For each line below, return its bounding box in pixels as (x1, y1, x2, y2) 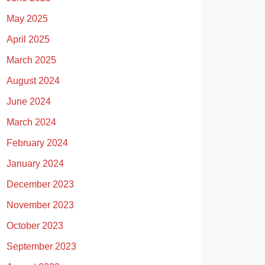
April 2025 (7, 34, 50, 44)
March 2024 (7, 117, 56, 127)
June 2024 (7, 96, 51, 106)
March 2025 (7, 55, 56, 65)
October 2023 (7, 221, 63, 231)
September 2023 (7, 241, 76, 251)
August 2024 (7, 76, 60, 86)
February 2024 (7, 138, 68, 148)
